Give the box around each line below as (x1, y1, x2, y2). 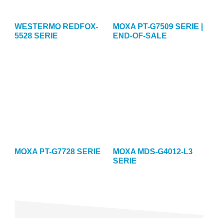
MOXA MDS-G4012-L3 (112, 147, 193, 156)
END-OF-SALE (112, 31, 167, 40)
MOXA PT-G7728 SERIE (15, 147, 101, 156)
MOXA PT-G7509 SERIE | (112, 22, 203, 31)
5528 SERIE (15, 31, 58, 40)
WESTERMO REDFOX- (15, 22, 98, 31)
